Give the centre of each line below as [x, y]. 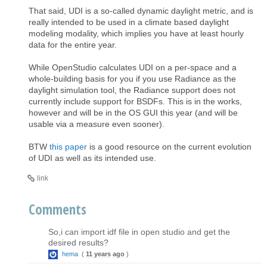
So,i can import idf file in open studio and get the [139, 232]
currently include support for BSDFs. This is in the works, [135, 101]
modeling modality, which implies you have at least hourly [136, 33]
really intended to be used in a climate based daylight [129, 22]
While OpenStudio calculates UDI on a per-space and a [133, 67]
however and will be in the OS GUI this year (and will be [133, 112]
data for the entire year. [73, 44]
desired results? [78, 242]
